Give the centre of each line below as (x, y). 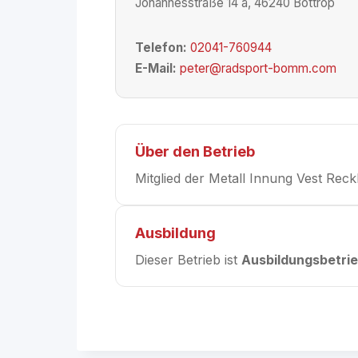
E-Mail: (156, 68)
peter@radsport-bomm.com (258, 68)
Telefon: (161, 48)
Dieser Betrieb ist (188, 259)
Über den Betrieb (195, 151)
